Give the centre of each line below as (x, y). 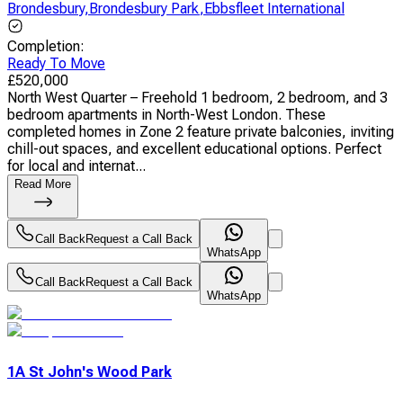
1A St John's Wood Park (90, 372)
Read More (43, 184)
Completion (44, 46)
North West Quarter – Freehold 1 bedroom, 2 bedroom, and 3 (197, 97)
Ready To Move (56, 63)
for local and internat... (76, 166)
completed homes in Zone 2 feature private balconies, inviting (201, 131)
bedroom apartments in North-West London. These (166, 114)
